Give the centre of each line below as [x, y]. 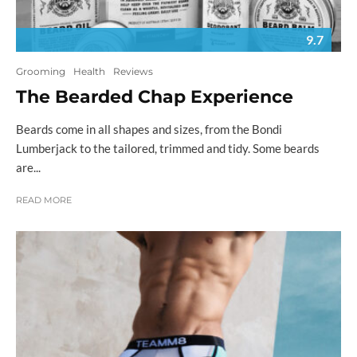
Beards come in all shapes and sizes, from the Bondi [149, 129]
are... [28, 167]
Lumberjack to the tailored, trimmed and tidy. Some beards [168, 148]
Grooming [41, 71]
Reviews [133, 71]
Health [89, 71]
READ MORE [44, 200]
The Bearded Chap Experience [155, 96]
